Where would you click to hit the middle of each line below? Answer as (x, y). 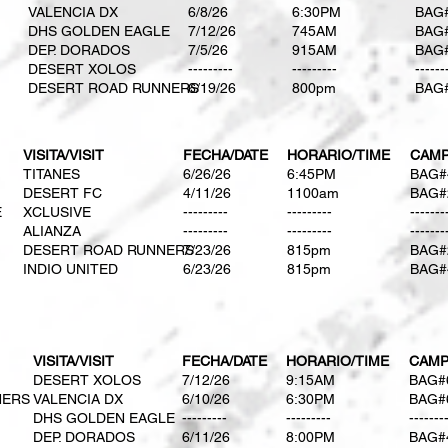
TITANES (51, 174)
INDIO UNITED (70, 269)
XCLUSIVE (57, 212)
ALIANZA (52, 231)
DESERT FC (62, 193)
